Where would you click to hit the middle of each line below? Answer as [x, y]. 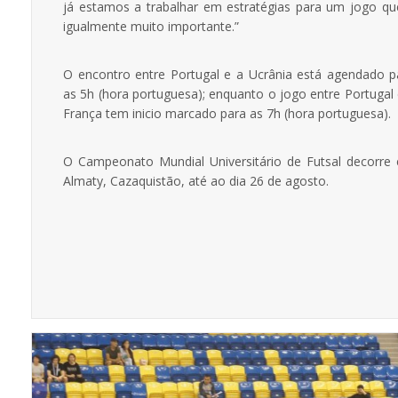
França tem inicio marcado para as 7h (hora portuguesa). [227, 113]
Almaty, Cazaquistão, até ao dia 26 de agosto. [196, 180]
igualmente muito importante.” [151, 26]
